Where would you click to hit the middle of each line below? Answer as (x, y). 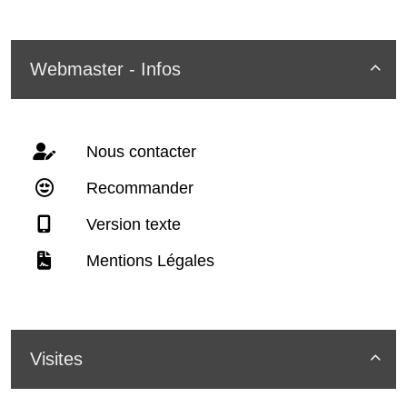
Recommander (138, 189)
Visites (56, 359)
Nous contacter (139, 152)
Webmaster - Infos (105, 69)
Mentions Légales (148, 261)
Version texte (131, 225)
